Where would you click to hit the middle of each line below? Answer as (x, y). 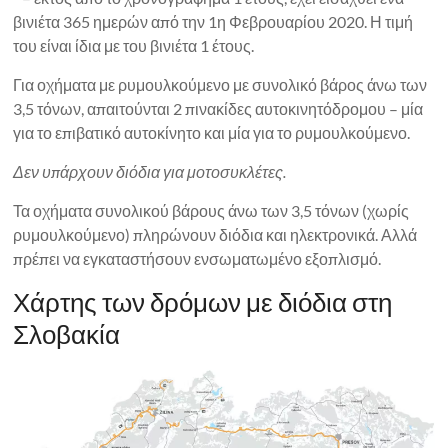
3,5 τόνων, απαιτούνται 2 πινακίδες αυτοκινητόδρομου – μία (218, 108)
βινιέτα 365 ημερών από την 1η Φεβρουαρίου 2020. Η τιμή (213, 21)
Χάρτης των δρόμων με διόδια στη (203, 302)
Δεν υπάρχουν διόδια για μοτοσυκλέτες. (150, 171)
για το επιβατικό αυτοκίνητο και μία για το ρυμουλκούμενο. (212, 132)
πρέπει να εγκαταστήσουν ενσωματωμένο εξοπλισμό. (197, 258)
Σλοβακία (67, 334)
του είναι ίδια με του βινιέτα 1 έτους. (134, 45)
